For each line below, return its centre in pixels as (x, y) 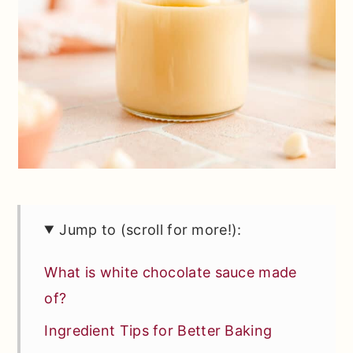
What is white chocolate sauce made (171, 272)
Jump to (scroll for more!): (150, 229)
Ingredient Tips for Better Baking (158, 330)
